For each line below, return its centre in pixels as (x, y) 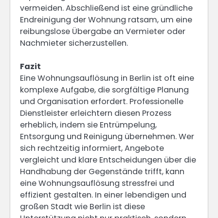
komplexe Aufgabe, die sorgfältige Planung (104, 90)
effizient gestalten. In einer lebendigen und (103, 195)
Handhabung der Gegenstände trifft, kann (102, 172)
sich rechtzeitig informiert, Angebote (92, 148)
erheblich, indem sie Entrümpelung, (88, 125)
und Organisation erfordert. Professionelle (102, 102)
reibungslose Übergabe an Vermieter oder (103, 32)
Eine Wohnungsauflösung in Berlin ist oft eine (107, 78)
